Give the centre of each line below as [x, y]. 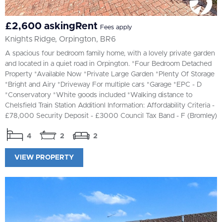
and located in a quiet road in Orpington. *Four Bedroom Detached [108, 64]
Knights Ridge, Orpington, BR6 [60, 39]
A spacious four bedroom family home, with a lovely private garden [110, 53]
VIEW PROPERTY [44, 157]
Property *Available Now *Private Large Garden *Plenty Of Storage [110, 74]
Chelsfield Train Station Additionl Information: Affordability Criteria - [110, 105]
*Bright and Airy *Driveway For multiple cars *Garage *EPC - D [103, 84]
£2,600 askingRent [53, 26]
